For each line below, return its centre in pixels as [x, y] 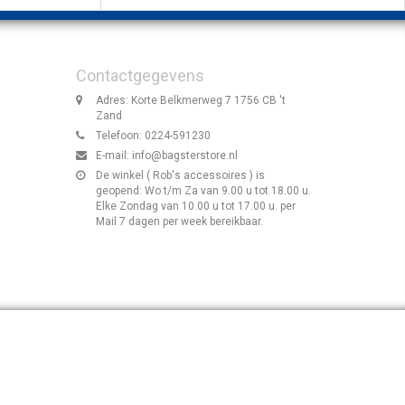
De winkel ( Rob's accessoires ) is [180, 175]
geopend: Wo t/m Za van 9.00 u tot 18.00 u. [203, 190]
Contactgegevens [140, 75]
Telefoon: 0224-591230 [153, 135]
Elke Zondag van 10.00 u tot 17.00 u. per [195, 206]
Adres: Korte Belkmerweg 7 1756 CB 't [190, 100]
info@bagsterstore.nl [184, 155]
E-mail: [113, 155]
